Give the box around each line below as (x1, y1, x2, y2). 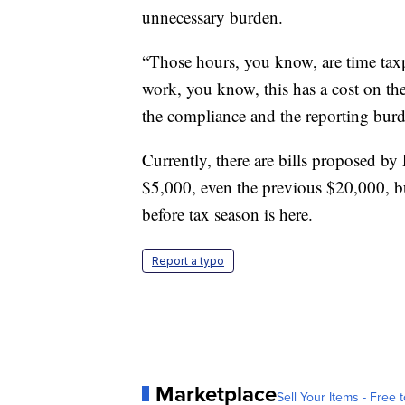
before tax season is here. (142, 202, 313, 225)
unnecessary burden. (142, 5, 283, 28)
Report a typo (152, 253, 224, 268)
